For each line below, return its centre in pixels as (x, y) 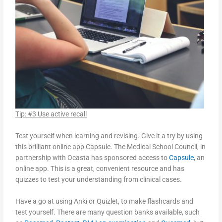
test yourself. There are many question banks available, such (108, 212)
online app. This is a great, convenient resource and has (100, 169)
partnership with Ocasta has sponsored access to (92, 158)
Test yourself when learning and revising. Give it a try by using (109, 136)
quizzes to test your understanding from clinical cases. (99, 180)
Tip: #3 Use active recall (51, 114)
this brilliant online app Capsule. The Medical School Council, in (111, 147)
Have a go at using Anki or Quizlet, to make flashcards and (105, 201)
